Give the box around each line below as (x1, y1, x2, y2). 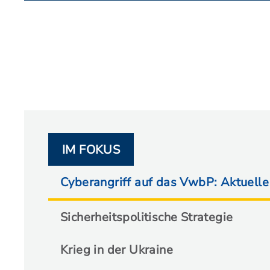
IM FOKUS (62, 142, 121, 158)
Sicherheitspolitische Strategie (60, 209, 233, 225)
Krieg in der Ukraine (60, 242, 173, 258)
